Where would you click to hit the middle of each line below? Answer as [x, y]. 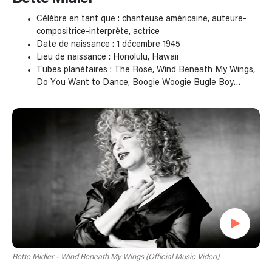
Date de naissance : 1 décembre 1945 [108, 45]
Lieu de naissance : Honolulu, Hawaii [107, 57]
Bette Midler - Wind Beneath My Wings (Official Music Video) [116, 257]
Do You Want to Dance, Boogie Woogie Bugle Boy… [139, 83]
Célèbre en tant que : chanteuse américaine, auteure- [141, 19]
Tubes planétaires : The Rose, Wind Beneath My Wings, [146, 70]
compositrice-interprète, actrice [98, 32]
